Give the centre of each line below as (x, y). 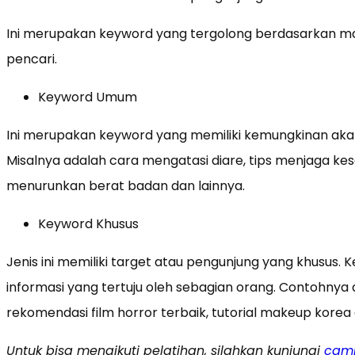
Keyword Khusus (88, 223)
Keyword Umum (88, 97)
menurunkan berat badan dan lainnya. (126, 185)
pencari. (32, 59)
